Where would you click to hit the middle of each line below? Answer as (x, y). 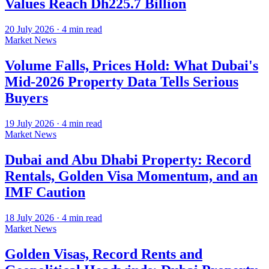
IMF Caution (45, 192)
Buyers (26, 98)
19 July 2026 (29, 123)
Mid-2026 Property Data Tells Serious (122, 81)
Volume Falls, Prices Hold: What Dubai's (131, 65)
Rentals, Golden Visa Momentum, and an (131, 176)
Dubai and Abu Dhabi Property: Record (128, 159)
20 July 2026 (29, 29)
